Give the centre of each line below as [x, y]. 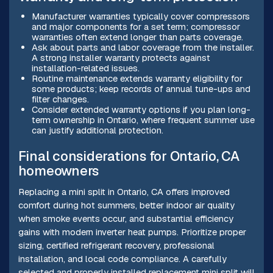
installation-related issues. [85, 68]
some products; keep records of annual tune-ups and [141, 89]
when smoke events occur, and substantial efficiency [126, 218]
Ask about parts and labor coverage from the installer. [143, 48]
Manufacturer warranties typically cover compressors [140, 16]
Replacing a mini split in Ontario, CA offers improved [124, 191]
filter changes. [60, 99]
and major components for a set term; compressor [136, 27]
